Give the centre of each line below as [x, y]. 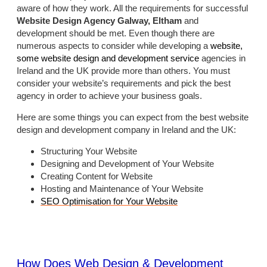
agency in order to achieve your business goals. [109, 96]
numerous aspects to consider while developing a [114, 46]
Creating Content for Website [97, 176]
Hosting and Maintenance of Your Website [122, 189]
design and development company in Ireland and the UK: [126, 130]
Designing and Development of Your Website [127, 164]
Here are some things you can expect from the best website [133, 117]
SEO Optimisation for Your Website [109, 201]
